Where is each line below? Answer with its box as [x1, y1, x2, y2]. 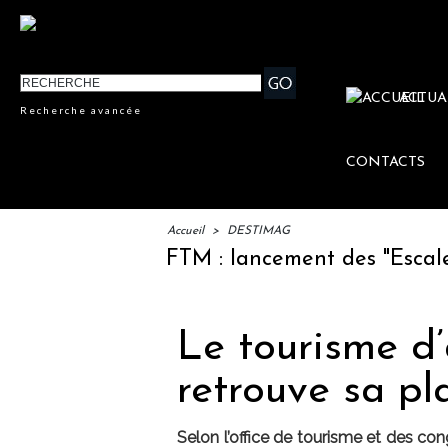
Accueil [167, 225, 204, 238]
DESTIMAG [227, 225, 290, 238]
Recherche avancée [20, 104, 143, 117]
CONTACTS [346, 155, 426, 171]
